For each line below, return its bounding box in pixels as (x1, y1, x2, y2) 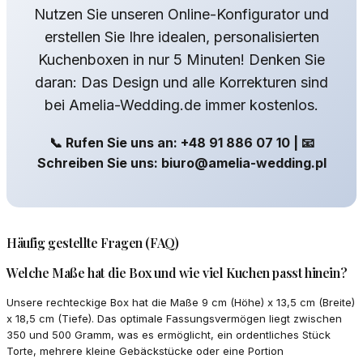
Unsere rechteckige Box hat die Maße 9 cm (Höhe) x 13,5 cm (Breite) (6, 295, 355, 309)
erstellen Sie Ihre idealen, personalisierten (44, 28, 319, 45)
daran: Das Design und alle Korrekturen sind (35, 73, 328, 91)
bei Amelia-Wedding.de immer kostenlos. (45, 96, 318, 113)
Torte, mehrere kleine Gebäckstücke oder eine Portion (6, 344, 284, 357)
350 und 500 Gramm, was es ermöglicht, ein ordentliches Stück (6, 327, 331, 341)
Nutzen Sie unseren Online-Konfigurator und (34, 5, 329, 23)
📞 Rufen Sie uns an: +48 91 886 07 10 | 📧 (49, 134, 314, 151)
